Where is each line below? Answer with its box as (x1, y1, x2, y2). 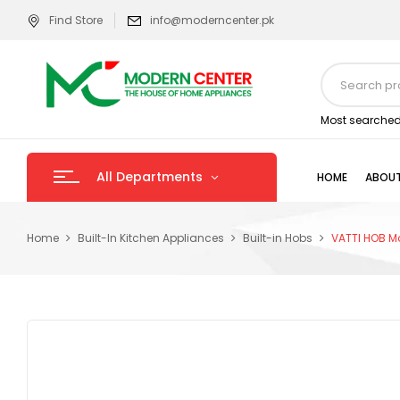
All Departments (96, 168, 203, 186)
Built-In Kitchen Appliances (78, 230, 224, 246)
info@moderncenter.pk (150, 12, 274, 28)
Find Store (49, 12, 103, 28)
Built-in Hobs (243, 230, 312, 246)
